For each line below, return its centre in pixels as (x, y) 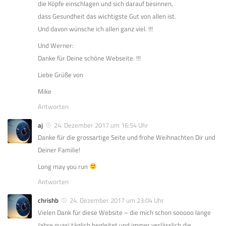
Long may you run (64, 166)
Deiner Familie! (59, 150)
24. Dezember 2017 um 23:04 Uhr (117, 200)
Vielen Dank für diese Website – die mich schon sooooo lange (124, 212)
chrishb (48, 200)
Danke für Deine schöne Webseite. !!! (89, 58)
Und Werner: (56, 45)
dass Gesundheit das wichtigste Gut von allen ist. (107, 16)
